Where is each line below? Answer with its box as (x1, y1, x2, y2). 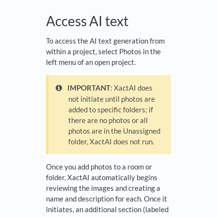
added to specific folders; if (68, 105, 154, 114)
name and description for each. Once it (46, 194, 167, 203)
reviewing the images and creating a (46, 184, 160, 193)
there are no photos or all (68, 116, 148, 125)
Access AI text (46, 13, 131, 30)
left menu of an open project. (46, 58, 139, 67)
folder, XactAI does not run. (68, 137, 156, 146)
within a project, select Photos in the (46, 47, 161, 56)
